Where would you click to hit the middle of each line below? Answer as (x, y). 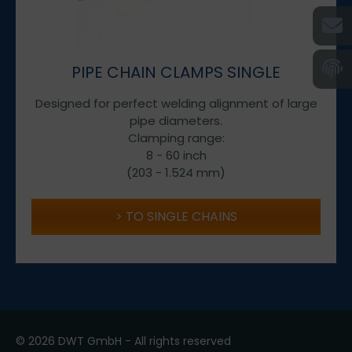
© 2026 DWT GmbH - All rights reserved (123, 341)
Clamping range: (176, 137)
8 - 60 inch (176, 155)
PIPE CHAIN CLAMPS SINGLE (176, 72)
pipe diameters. (176, 120)
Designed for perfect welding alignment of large (176, 103)
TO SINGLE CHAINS (181, 216)
